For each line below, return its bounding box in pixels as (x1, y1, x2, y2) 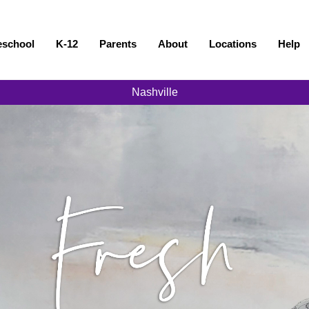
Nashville (131, 86, 178, 98)
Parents (99, 38, 137, 50)
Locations (209, 38, 257, 50)
